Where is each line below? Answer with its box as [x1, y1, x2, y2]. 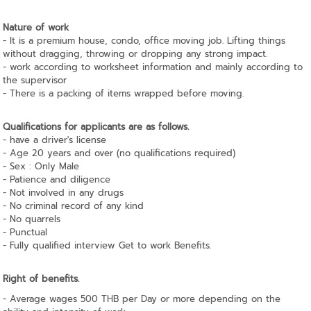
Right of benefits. [3, 271, 80, 285]
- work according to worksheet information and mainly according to [3, 60, 303, 74]
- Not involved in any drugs [3, 185, 124, 199]
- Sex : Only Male [3, 159, 80, 173]
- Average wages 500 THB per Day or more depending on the [3, 292, 281, 305]
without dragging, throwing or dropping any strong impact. [3, 47, 268, 60]
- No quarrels [3, 212, 61, 226]
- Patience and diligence [3, 172, 111, 186]
